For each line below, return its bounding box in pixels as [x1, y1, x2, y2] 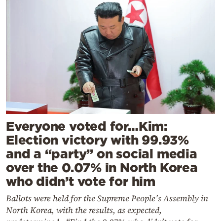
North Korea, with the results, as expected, [6, 204, 162, 216]
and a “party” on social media [6, 146, 197, 161]
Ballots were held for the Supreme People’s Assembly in [6, 192, 208, 204]
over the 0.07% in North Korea [6, 160, 198, 175]
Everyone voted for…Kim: [6, 118, 168, 133]
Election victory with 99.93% [6, 132, 189, 147]
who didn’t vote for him [6, 174, 155, 188]
